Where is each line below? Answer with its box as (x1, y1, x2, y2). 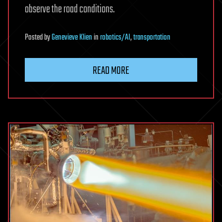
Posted (25, 31, 44, 44)
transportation (133, 31, 170, 44)
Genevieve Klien (52, 31, 92, 44)
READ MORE (93, 62, 129, 79)
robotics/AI (100, 31, 130, 44)
